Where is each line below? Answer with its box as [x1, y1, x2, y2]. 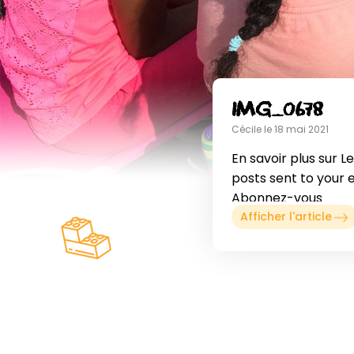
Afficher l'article [239, 209, 332, 225]
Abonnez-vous [231, 188, 322, 207]
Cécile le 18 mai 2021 [231, 122, 329, 136]
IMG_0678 [231, 96, 323, 122]
